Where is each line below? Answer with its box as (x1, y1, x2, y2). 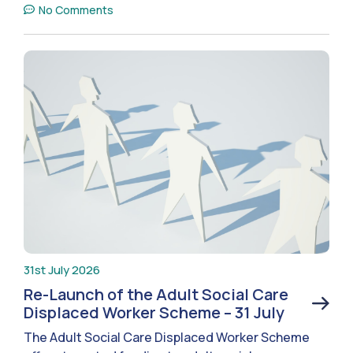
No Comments (39, 2, 113, 17)
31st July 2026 (24, 262, 100, 279)
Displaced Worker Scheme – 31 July (24, 302, 284, 324)
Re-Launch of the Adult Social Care (24, 284, 288, 306)
